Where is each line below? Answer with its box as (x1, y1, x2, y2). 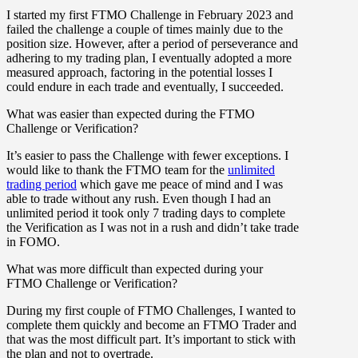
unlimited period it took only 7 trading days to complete (6, 205, 285, 220)
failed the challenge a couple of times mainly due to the (6, 22, 283, 36)
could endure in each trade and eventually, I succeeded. (6, 79, 284, 93)
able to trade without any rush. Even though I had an (6, 191, 271, 205)
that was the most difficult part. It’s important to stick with (6, 332, 296, 346)
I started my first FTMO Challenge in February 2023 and (6, 7, 293, 22)
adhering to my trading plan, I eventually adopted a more (6, 50, 292, 65)
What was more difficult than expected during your (6, 261, 263, 276)
